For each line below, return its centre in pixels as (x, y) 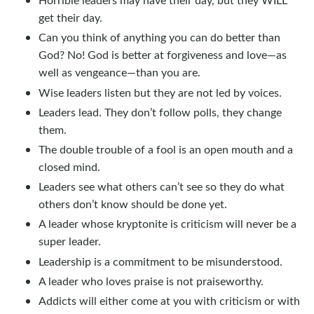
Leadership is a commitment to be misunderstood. (161, 261)
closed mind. (69, 166)
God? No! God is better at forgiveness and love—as (163, 55)
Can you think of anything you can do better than (159, 37)
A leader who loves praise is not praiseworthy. (151, 280)
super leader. (70, 241)
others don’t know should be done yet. (133, 204)
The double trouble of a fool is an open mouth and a (166, 149)
